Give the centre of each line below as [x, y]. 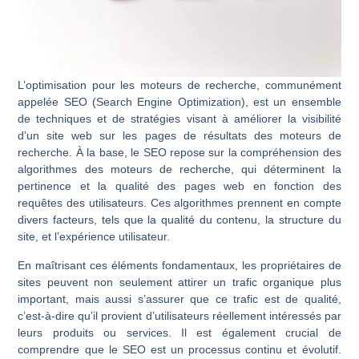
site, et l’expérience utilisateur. [94, 237]
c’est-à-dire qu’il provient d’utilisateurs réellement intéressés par [179, 315]
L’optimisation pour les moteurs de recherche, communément [179, 85]
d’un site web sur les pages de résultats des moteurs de [179, 136]
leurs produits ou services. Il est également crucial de [179, 332]
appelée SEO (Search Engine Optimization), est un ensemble [179, 102]
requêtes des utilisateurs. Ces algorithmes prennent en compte [179, 203]
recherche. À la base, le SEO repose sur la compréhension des [179, 153]
